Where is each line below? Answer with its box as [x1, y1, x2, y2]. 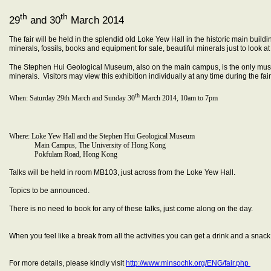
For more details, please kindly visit [9, 258, 126, 267]
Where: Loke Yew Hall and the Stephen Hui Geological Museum [9, 131, 195, 140]
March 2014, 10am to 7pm [140, 93, 218, 102]
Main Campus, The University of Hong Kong [9, 140, 166, 149]
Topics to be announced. [9, 186, 90, 195]
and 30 [27, 14, 60, 26]
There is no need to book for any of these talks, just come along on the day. [9, 204, 253, 213]
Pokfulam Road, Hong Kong [9, 149, 117, 158]
